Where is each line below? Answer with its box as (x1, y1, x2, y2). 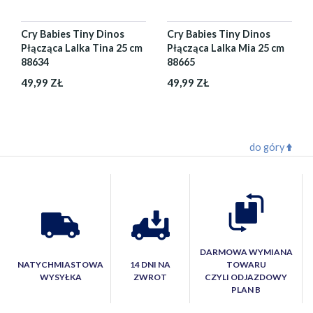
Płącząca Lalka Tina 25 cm (21, 42, 143, 54)
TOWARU (226, 259, 266, 270)
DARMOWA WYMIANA (199, 247, 293, 257)
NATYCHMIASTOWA (17, 259, 103, 270)
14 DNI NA (130, 259, 170, 270)
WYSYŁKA (39, 272, 82, 282)
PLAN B (231, 284, 261, 295)
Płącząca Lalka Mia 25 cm (167, 42, 284, 54)
